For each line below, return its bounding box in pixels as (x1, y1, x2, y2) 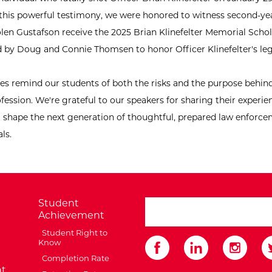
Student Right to (38, 228, 108, 237)
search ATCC (144, 199, 208, 211)
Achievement (38, 209, 105, 221)
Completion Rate (38, 253, 110, 263)
